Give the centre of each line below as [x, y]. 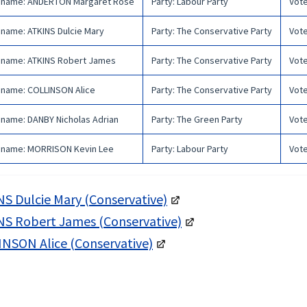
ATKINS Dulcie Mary [66, 31]
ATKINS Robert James [72, 61]
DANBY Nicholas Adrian [73, 120]
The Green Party [210, 120]
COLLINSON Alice [61, 90]
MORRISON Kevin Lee [71, 149]
